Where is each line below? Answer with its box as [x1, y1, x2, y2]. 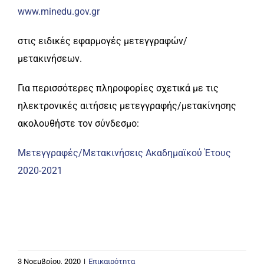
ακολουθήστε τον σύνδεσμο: [18, 118, 139, 130]
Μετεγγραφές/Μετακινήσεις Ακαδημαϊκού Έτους [18, 147, 231, 159]
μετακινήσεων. [18, 53, 82, 65]
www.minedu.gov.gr [18, 6, 100, 18]
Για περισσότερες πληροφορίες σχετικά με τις [18, 82, 219, 94]
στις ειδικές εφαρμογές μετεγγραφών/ [18, 35, 187, 47]
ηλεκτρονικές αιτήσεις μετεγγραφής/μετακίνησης [18, 100, 239, 112]
